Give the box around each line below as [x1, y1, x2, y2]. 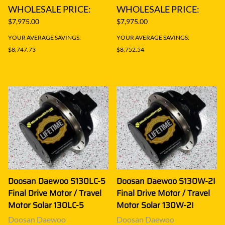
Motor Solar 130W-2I [117, 198, 194, 211]
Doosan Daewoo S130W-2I [117, 174, 215, 187]
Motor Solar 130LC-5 [8, 198, 84, 211]
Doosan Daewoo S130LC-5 [8, 174, 105, 187]
